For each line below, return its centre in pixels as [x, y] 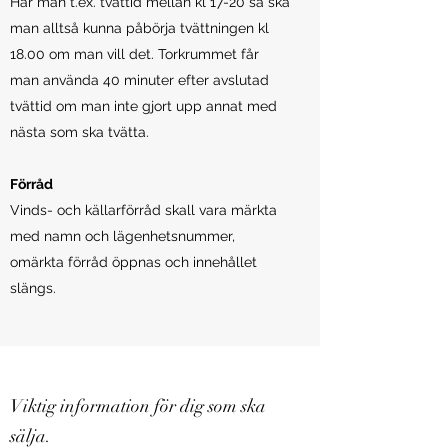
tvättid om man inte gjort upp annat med [143, 106]
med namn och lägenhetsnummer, [122, 236]
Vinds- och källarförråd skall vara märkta [143, 210]
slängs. [33, 288]
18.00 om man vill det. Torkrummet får [134, 54]
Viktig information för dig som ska [138, 406]
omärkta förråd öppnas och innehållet [133, 262]
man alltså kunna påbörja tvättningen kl [139, 28]
